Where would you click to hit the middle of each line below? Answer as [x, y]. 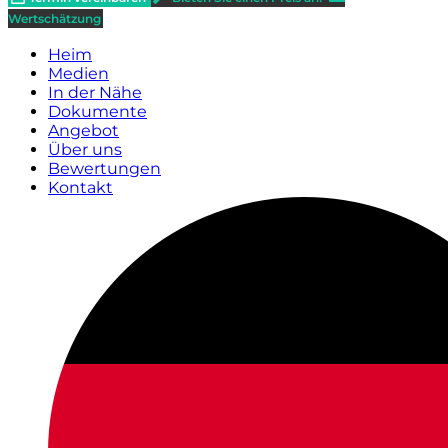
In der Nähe [95, 92]
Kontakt [80, 187]
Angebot [83, 130]
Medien [78, 73]
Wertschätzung [54, 18]
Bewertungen [104, 168]
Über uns [85, 149]
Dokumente [97, 111]
